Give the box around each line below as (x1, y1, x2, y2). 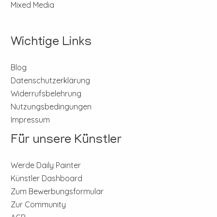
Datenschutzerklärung (11, 76, 91, 86)
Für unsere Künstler (11, 134, 122, 148)
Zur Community (11, 200, 66, 210)
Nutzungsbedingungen (11, 102, 92, 112)
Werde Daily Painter (11, 160, 81, 170)
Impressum (11, 115, 50, 125)
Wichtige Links (11, 35, 92, 50)
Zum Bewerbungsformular (11, 186, 104, 197)
